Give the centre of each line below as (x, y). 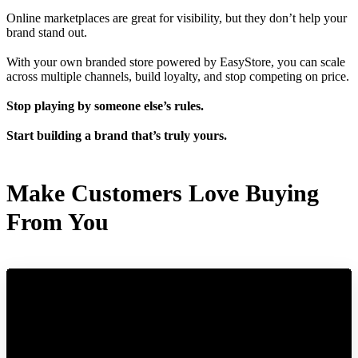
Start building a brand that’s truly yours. (117, 136)
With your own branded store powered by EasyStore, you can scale (176, 62)
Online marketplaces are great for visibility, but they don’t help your (177, 18)
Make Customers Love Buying (163, 193)
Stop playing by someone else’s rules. (105, 106)
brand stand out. (47, 32)
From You (58, 221)
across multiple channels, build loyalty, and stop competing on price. (178, 76)
